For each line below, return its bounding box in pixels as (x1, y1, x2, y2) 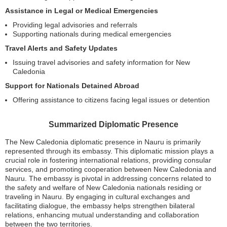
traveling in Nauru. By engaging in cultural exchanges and (5, 193, 190, 201)
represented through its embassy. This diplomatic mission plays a (5, 147, 214, 155)
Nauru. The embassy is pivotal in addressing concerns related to (5, 174, 211, 182)
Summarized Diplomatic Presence (49, 120, 178, 129)
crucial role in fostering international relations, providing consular (5, 156, 211, 164)
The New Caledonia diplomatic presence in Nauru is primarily (5, 138, 201, 146)
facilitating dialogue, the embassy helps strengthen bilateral (5, 202, 195, 210)
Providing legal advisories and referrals (13, 21, 137, 29)
